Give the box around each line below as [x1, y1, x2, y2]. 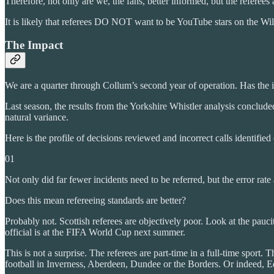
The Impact [5, 39, 63, 52]
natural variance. [5, 111, 68, 122]
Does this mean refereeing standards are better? [5, 194, 186, 206]
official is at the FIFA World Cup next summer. [5, 226, 185, 237]
